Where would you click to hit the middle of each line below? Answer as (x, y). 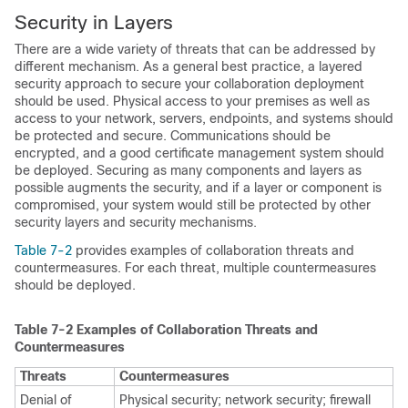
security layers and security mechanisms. (136, 222)
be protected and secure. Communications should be (173, 135)
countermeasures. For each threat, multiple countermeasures (195, 267)
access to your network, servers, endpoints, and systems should (204, 118)
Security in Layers (94, 22)
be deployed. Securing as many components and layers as (188, 170)
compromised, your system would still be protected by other (193, 204)
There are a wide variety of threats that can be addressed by (195, 49)
